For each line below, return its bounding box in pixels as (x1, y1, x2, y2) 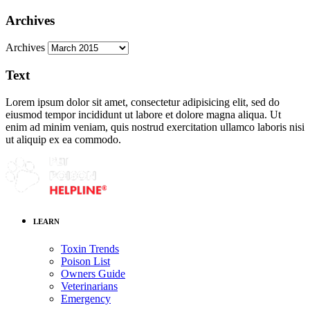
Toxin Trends (61, 242, 119, 255)
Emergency (61, 292, 111, 304)
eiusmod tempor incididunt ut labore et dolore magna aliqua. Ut (6, 108, 281, 120)
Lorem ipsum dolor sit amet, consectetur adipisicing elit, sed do (6, 95, 280, 108)
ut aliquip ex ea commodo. (6, 133, 121, 145)
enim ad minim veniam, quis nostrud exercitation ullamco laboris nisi (6, 120, 304, 133)
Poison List (61, 255, 110, 267)
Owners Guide (61, 267, 125, 280)
